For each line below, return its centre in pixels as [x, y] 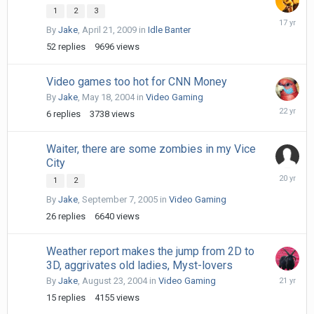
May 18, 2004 [108, 97]
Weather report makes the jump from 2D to [150, 251]
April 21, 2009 [109, 29]
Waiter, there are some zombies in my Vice [151, 149]
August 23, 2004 [115, 280]
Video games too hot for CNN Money [137, 81]
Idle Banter [169, 29]
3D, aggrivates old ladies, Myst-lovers [139, 265]
